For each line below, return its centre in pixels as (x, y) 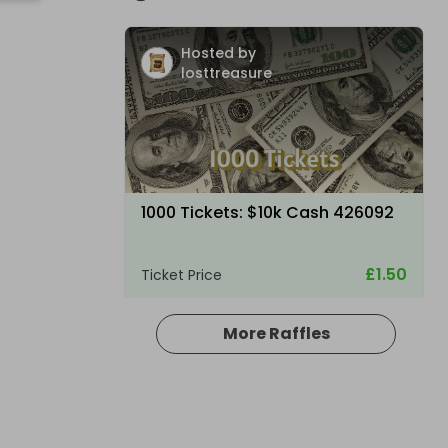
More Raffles (276, 333)
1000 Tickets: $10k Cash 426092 (267, 212)
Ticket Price (181, 275)
